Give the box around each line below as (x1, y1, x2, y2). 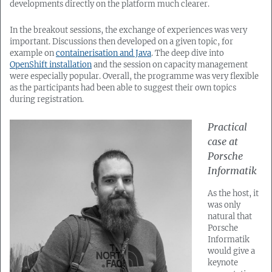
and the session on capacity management (92, 59, 248, 70)
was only (208, 200, 240, 210)
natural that (208, 211, 252, 222)
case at (208, 135, 238, 148)
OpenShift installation (10, 59, 92, 70)
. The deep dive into (151, 48, 224, 58)
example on (10, 48, 56, 58)
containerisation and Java (56, 48, 151, 58)
